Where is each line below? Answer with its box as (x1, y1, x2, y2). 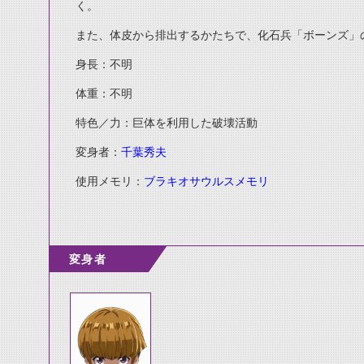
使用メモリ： (76, 175, 144, 188)
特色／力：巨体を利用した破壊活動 (76, 116, 258, 129)
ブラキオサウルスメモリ (144, 175, 269, 188)
